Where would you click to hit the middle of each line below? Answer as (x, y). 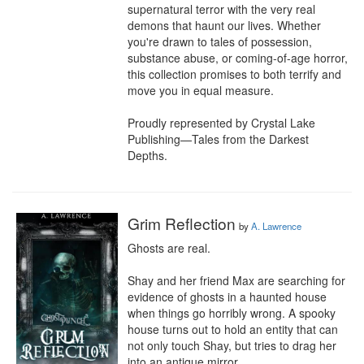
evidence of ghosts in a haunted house (227, 297)
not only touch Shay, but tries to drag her (232, 345)
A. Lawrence (276, 226)
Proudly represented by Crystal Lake (221, 123)
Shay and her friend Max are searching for (236, 280)
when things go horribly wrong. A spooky (232, 313)
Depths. (147, 155)
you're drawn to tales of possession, (220, 41)
